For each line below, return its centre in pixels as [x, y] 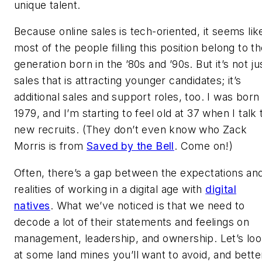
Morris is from [51, 146]
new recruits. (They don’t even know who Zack [131, 130]
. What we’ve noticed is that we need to [147, 205]
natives [32, 205]
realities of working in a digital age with [110, 189]
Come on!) [205, 146]
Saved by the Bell [130, 146]
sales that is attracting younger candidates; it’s [128, 81]
